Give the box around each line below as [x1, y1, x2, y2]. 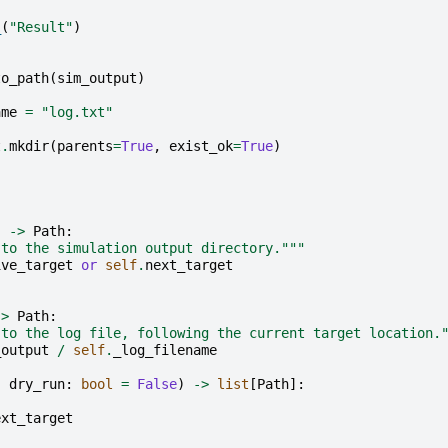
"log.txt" [41, 104, 113, 121]
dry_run [9, 376, 65, 393]
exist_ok [169, 138, 233, 155]
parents [57, 138, 113, 155]
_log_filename [113, 342, 217, 359]
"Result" [9, 19, 73, 36]
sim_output [57, 70, 137, 87]
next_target [145, 257, 233, 274]
